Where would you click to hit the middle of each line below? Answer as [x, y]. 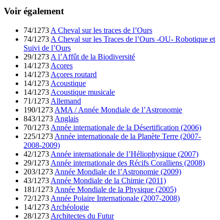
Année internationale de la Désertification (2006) [126, 127]
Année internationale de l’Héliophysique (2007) [124, 154]
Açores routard [74, 74]
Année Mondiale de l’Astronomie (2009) [118, 171]
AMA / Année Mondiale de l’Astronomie [118, 110]
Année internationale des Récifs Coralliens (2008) [128, 163]
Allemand [66, 101]
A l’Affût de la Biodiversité [93, 56]
